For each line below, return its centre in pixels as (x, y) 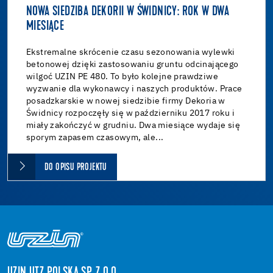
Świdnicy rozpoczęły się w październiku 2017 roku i (130, 113)
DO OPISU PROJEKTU (76, 167)
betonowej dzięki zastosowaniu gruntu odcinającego (133, 64)
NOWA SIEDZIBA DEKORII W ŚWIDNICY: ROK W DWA (128, 12)
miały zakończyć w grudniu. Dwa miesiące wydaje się (133, 125)
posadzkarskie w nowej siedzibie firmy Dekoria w (126, 101)
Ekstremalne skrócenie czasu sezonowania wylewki (131, 52)
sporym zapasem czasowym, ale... (95, 137)
